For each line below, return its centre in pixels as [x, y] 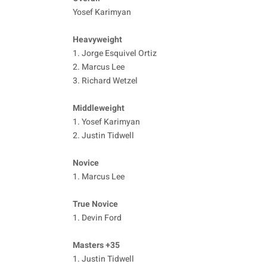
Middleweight [99, 108]
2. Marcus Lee [99, 67]
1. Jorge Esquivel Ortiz [115, 54]
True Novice [95, 204]
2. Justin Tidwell [103, 136]
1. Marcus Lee [99, 177]
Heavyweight [97, 40]
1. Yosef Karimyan [106, 122]
